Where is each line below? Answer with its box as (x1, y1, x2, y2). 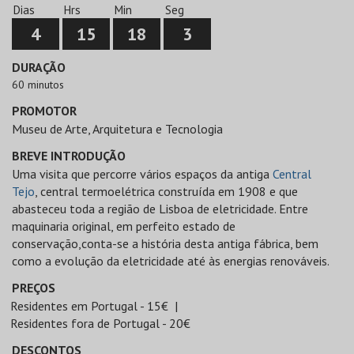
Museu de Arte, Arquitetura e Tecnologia (12, 121, 223, 137)
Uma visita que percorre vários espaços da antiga (12, 166, 273, 182)
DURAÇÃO (12, 59, 66, 75)
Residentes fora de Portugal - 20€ (10, 315, 190, 331)
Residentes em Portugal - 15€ (10, 298, 168, 314)
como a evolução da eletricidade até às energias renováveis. (12, 253, 330, 269)
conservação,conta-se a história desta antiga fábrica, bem (12, 235, 318, 251)
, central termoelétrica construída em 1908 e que (35, 183, 298, 199)
